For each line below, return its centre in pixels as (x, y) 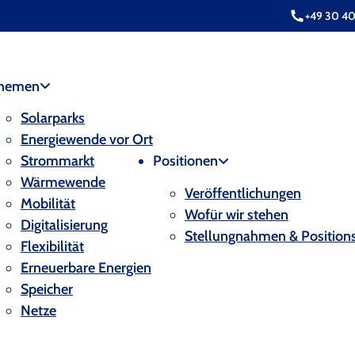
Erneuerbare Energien (86, 268)
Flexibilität (52, 246)
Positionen (185, 161)
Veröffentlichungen (243, 193)
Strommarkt (57, 161)
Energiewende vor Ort (87, 139)
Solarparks (53, 118)
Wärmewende (63, 182)
